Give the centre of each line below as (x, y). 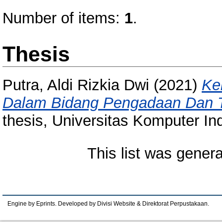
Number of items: (63, 18)
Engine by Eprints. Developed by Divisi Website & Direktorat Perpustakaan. (108, 204)
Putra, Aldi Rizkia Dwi (76, 85)
